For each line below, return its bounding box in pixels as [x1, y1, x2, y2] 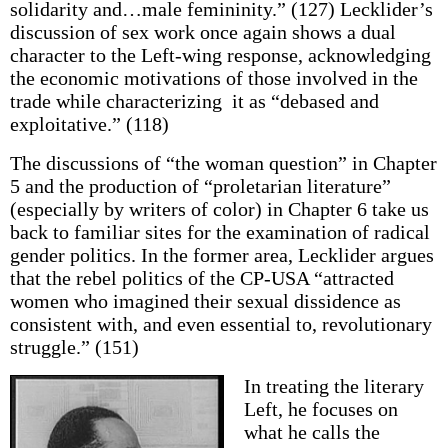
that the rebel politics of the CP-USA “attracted [9, 267, 394, 289]
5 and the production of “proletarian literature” [9, 175, 391, 197]
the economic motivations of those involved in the [9, 67, 418, 89]
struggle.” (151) [9, 336, 139, 358]
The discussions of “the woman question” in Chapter [9, 152, 437, 174]
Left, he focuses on [243, 398, 398, 420]
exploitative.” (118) [9, 113, 169, 135]
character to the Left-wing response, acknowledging [9, 44, 431, 66]
